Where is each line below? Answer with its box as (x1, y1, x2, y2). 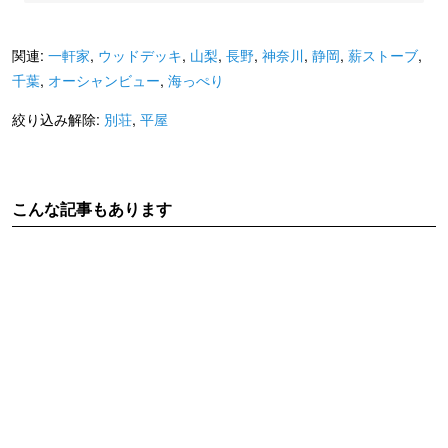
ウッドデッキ (98, 44, 182, 65)
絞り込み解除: (12, 108, 104, 129)
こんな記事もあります (12, 196, 172, 220)
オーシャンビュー (48, 69, 160, 90)
